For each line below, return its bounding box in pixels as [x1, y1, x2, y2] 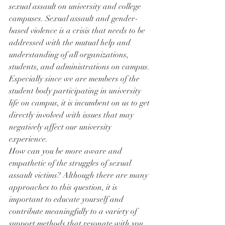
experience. [9, 134, 48, 144]
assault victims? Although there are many [9, 170, 150, 180]
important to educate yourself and [9, 194, 126, 204]
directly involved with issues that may [9, 109, 136, 120]
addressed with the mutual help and [9, 37, 133, 48]
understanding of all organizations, [9, 49, 131, 60]
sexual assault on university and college [9, 1, 143, 12]
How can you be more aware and [9, 146, 124, 156]
